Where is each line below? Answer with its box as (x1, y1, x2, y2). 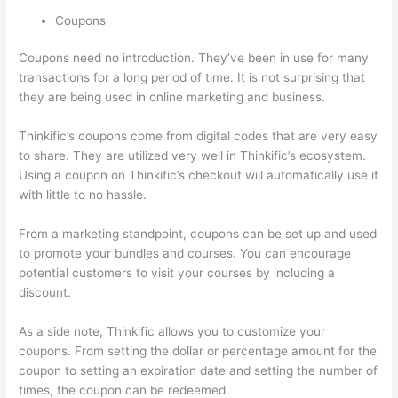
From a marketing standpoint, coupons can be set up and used (19, 226, 378, 241)
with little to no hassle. (19, 187, 147, 203)
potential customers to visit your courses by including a (19, 265, 336, 280)
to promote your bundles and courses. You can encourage (19, 245, 352, 260)
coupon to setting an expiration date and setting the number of (19, 362, 378, 378)
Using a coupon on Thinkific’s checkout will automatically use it (19, 168, 379, 183)
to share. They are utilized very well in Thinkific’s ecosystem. (19, 148, 367, 163)
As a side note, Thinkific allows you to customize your (19, 323, 326, 338)
